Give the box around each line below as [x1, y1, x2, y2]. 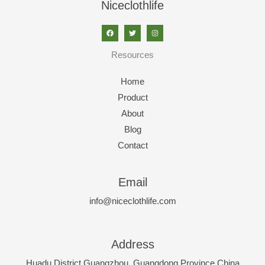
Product [117, 93, 148, 103]
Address [111, 238, 154, 251]
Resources [111, 50, 154, 60]
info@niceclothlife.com [89, 196, 176, 206]
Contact [117, 141, 148, 151]
